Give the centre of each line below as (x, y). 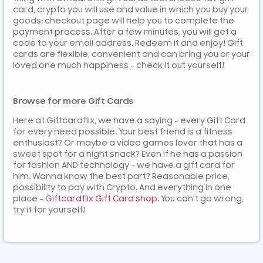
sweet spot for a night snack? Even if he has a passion (128, 154)
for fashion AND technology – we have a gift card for (124, 165)
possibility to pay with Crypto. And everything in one (122, 188)
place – (29, 199)
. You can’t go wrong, (200, 199)
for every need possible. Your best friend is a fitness (123, 132)
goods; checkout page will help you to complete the (124, 21)
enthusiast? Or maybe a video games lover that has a (128, 143)
